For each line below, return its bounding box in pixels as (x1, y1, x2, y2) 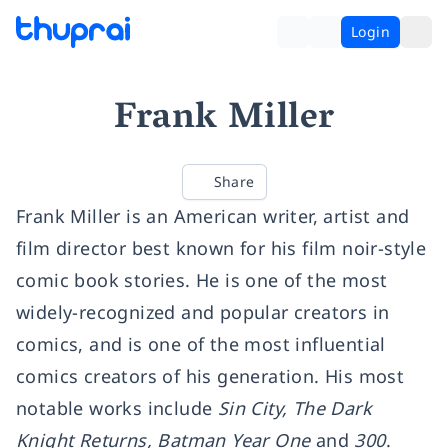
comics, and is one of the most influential (16, 332, 386, 356)
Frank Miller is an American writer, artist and (16, 204, 410, 228)
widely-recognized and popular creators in (16, 300, 390, 324)
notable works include (16, 396, 218, 420)
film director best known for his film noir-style (16, 236, 427, 260)
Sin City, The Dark (217, 396, 373, 420)
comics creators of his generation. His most (16, 364, 405, 388)
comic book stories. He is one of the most (16, 268, 388, 292)
